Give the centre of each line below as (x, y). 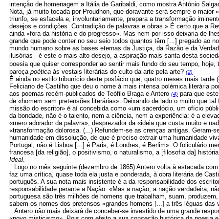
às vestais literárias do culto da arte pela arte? (118, 72)
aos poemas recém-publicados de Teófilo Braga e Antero (90, 94)
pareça (20, 72)
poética (41, 72)
